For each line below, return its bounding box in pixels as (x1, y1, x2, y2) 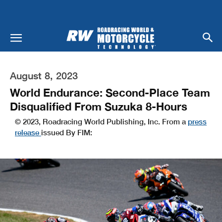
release (15, 127, 41, 137)
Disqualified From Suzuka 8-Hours (10, 100, 187, 113)
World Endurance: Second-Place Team (10, 86, 210, 99)
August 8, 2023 (10, 69, 78, 81)
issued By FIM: (41, 127, 92, 137)
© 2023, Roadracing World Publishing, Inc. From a (15, 116, 188, 126)
